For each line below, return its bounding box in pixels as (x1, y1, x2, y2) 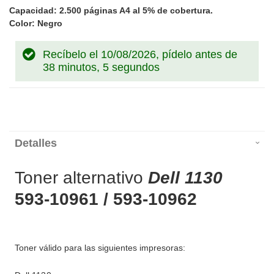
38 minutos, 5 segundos (43, 61, 160, 74)
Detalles (15, 137, 57, 150)
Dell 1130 (148, 168, 223, 188)
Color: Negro (9, 18, 62, 29)
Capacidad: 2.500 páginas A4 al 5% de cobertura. (9, 6, 213, 16)
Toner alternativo (15, 168, 148, 188)
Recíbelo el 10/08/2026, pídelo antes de (43, 48, 237, 61)
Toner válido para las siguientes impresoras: (15, 243, 185, 253)
